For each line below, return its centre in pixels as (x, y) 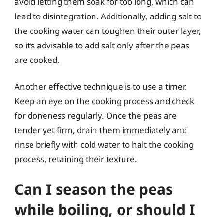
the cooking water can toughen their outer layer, (108, 31)
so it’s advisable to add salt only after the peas (102, 45)
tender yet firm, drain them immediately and (101, 130)
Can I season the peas (94, 189)
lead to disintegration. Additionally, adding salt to (108, 16)
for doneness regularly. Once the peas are (96, 116)
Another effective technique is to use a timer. (101, 86)
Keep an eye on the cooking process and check (104, 101)
